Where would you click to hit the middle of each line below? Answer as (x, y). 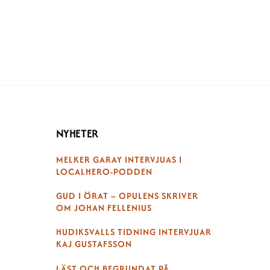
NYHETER (77, 133)
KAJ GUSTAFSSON (94, 244)
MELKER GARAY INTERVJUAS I (119, 159)
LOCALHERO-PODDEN (104, 171)
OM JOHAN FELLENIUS (104, 207)
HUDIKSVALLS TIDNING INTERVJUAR (133, 232)
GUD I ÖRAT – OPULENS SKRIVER (127, 195)
